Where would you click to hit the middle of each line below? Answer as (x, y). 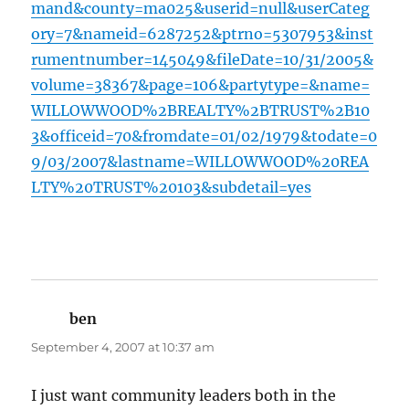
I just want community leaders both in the (184, 396)
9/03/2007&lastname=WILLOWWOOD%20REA (200, 162)
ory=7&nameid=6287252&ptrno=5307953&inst (203, 34)
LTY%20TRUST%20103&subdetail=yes (172, 188)
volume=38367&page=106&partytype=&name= (201, 85)
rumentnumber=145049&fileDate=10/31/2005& (203, 60)
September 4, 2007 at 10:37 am (123, 347)
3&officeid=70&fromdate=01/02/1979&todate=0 (204, 136)
